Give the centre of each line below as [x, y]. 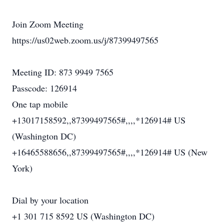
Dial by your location [50, 200]
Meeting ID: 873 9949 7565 [63, 72]
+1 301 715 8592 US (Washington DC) [83, 216]
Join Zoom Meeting [48, 24]
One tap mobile [40, 104]
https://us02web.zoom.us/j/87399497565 [85, 40]
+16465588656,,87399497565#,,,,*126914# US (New [110, 152]
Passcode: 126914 [44, 88]
